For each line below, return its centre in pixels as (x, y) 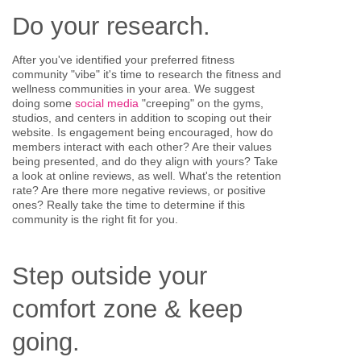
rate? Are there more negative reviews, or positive (139, 190)
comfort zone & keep (127, 309)
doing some (42, 103)
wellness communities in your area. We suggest (133, 88)
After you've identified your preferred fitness (123, 59)
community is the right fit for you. (95, 219)
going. (46, 342)
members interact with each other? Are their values (142, 146)
